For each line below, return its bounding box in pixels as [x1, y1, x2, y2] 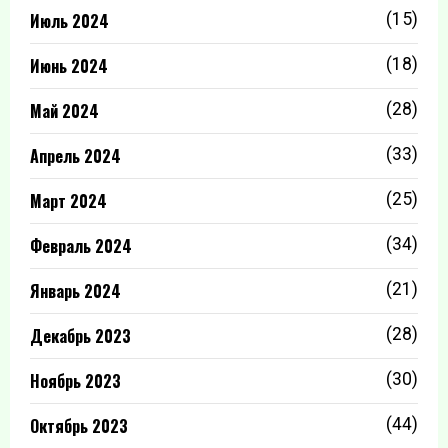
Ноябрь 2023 [30, 369, 121, 394]
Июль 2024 [30, 9, 109, 34]
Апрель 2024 [30, 144, 121, 169]
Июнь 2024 [30, 54, 108, 79]
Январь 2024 [30, 279, 121, 304]
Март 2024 [30, 189, 107, 214]
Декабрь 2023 [30, 324, 131, 349]
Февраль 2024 [30, 234, 132, 259]
